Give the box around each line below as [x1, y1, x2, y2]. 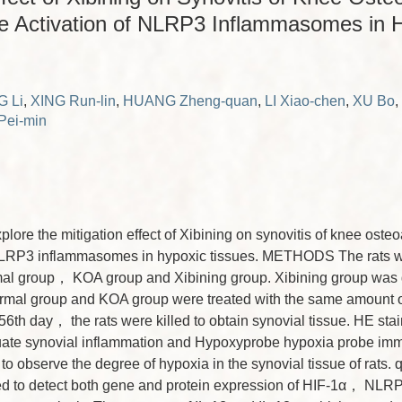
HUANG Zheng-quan [123, 93, 258, 109]
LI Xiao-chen [265, 93, 345, 109]
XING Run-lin [31, 93, 116, 109]
